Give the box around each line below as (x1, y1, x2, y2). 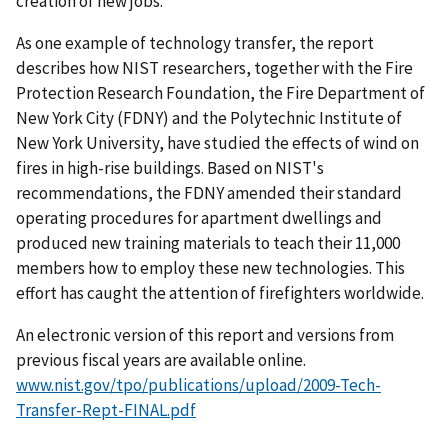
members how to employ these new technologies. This (16, 256, 405, 279)
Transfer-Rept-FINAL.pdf (16, 398, 196, 421)
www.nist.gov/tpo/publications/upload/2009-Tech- (16, 373, 381, 396)
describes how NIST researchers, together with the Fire (16, 56, 413, 79)
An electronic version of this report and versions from (16, 323, 394, 346)
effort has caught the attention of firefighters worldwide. (16, 281, 424, 304)
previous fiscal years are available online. (16, 348, 306, 371)
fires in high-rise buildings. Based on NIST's (16, 156, 324, 179)
